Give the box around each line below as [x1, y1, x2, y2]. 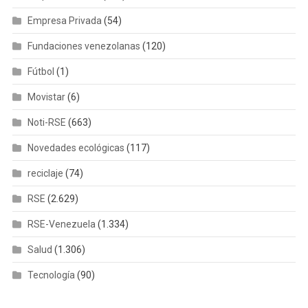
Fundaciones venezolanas [27, 41, 140, 52]
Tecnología [27, 269, 75, 281]
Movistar [27, 91, 65, 103]
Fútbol [27, 66, 54, 78]
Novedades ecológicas [27, 142, 124, 154]
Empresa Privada [27, 15, 102, 27]
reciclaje [27, 168, 63, 179]
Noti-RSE [27, 117, 66, 129]
